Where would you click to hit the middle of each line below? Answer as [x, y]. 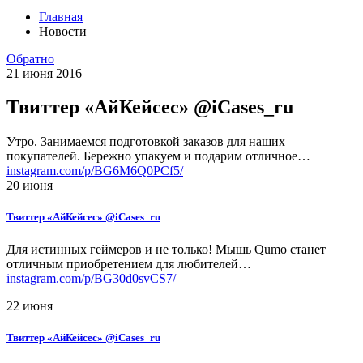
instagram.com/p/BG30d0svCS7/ [91, 278]
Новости [63, 31]
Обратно [30, 58]
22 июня [30, 305]
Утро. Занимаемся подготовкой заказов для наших [146, 142]
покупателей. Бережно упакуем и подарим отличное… [158, 156]
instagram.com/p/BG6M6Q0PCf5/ [95, 171]
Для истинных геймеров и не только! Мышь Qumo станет [166, 249]
